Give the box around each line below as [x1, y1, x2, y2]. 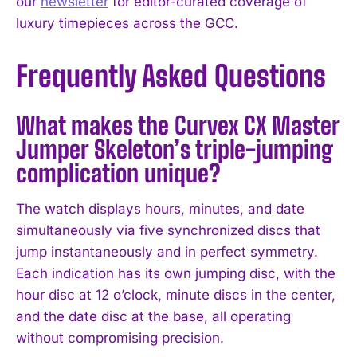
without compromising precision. [16, 330, 224, 347]
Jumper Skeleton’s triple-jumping [16, 135, 333, 164]
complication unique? [16, 159, 221, 188]
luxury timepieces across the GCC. [16, 15, 238, 32]
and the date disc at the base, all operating [16, 308, 291, 325]
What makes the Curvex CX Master [16, 111, 339, 140]
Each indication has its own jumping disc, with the [16, 265, 335, 282]
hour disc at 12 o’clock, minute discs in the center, [16, 287, 335, 304]
